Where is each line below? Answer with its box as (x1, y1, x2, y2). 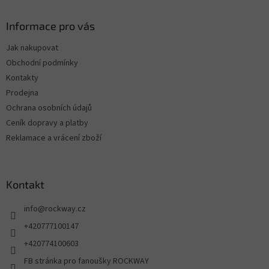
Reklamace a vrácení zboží (6, 132, 101, 145)
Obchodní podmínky (6, 57, 78, 70)
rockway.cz (45, 203, 86, 216)
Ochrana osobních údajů (6, 102, 92, 115)
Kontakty (6, 72, 38, 85)
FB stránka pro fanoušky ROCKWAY (24, 255, 149, 268)
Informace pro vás (6, 19, 95, 33)
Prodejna (6, 87, 38, 100)
